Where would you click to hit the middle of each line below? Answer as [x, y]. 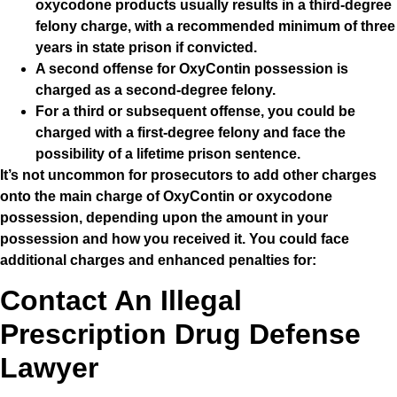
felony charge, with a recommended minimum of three [215, 26]
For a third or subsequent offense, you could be [195, 111]
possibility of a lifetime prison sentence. [168, 153]
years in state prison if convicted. [146, 47]
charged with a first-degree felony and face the [191, 132]
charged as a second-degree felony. [156, 90]
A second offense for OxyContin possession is [192, 68]
